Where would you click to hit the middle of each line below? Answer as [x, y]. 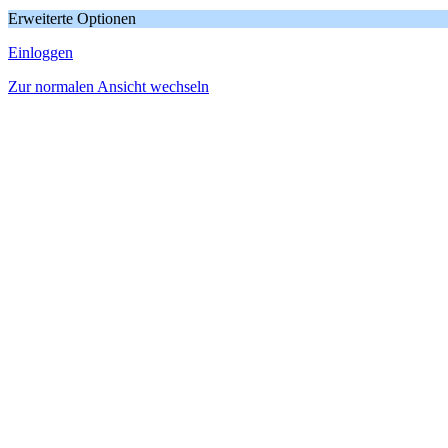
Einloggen [40, 52]
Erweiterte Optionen [72, 18]
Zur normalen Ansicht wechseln [108, 86]
